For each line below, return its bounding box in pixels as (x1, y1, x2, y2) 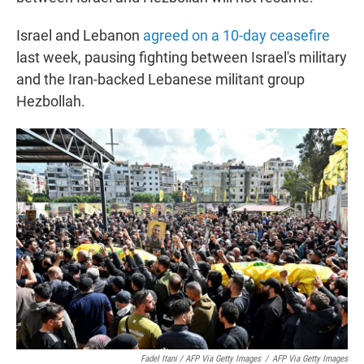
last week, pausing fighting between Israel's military (16, 49, 347, 67)
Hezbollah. (16, 93, 85, 110)
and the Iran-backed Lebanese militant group (16, 71, 305, 89)
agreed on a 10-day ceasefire (143, 27, 330, 45)
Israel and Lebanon (16, 27, 143, 45)
